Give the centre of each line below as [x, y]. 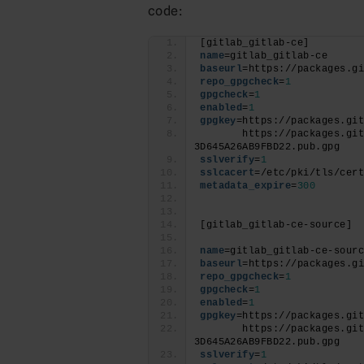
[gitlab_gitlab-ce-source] [276, 225]
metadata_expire [246, 186]
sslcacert [227, 173]
